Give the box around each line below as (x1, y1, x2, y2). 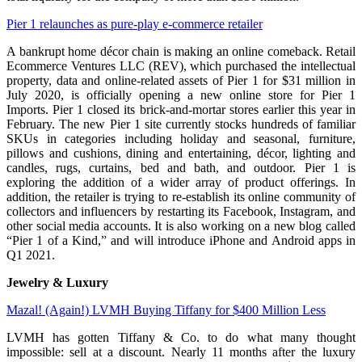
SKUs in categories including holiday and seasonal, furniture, (6, 132, 356, 146)
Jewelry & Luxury (6, 276, 108, 290)
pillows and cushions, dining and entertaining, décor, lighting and (6, 146, 356, 161)
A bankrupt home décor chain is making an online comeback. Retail (6, 44, 356, 59)
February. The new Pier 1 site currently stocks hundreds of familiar (6, 117, 356, 132)
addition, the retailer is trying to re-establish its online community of (6, 190, 356, 204)
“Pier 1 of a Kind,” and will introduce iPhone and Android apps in (6, 234, 356, 248)
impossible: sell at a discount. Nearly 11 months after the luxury (6, 345, 356, 360)
